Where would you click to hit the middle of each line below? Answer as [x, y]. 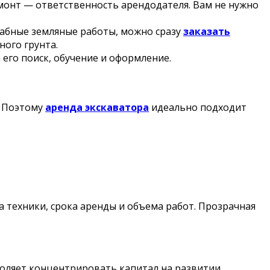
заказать [207, 32]
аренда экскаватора [97, 107]
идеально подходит [198, 107]
